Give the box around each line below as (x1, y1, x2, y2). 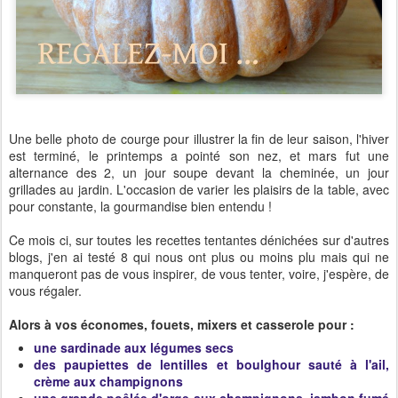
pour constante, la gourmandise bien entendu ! (9, 197, 272, 216)
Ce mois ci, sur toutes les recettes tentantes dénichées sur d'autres (9, 231, 389, 250)
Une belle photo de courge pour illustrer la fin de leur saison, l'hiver (9, 130, 389, 148)
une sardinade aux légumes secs (34, 338, 234, 357)
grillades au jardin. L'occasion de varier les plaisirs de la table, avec (9, 180, 389, 199)
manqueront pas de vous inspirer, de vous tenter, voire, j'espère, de (9, 265, 389, 283)
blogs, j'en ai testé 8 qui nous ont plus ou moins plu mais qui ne (9, 248, 389, 267)
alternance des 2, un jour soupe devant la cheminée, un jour (9, 163, 389, 182)
